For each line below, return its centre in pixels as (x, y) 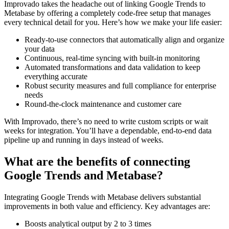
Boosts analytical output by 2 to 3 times (88, 223)
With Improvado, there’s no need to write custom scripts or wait (106, 122)
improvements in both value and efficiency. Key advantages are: (107, 206)
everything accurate (56, 77)
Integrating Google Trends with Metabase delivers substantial (102, 197)
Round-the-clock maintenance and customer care (103, 104)
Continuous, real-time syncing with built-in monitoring (112, 58)
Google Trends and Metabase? (84, 176)
